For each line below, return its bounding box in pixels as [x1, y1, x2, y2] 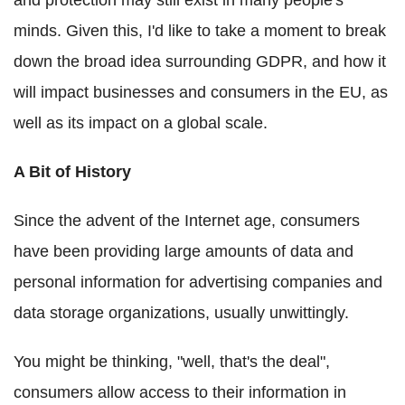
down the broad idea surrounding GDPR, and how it [14, 52, 386, 71]
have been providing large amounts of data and [14, 242, 353, 261]
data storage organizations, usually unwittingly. [14, 304, 349, 323]
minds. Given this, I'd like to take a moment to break [14, 22, 386, 41]
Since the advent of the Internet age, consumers [14, 212, 360, 231]
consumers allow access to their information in [14, 383, 346, 402]
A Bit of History [14, 163, 131, 182]
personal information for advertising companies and [14, 273, 382, 292]
